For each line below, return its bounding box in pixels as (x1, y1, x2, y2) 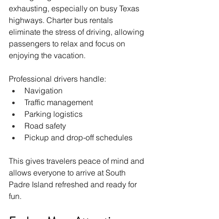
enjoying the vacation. (9, 50, 86, 60)
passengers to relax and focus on (9, 38, 127, 48)
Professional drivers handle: (9, 73, 106, 84)
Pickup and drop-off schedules (24, 132, 132, 142)
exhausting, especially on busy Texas (9, 3, 141, 13)
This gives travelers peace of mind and (9, 155, 146, 166)
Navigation (24, 85, 63, 95)
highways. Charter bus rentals (9, 15, 115, 25)
